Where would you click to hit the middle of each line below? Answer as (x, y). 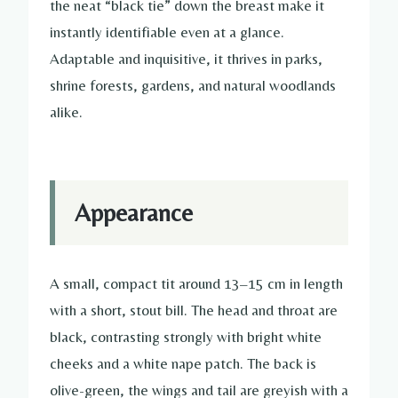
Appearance (134, 212)
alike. (66, 112)
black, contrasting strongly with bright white (186, 336)
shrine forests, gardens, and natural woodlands (193, 86)
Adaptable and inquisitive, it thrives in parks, (186, 59)
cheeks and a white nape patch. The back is (183, 363)
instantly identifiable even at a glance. (167, 32)
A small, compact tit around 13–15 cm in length (196, 283)
